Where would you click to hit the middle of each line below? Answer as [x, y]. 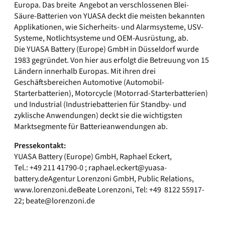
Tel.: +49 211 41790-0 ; [51, 168]
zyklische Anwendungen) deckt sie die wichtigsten [98, 116]
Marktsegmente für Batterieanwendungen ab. [91, 127]
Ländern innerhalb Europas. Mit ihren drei [85, 71]
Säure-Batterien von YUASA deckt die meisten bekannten [109, 16]
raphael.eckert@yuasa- [128, 168]
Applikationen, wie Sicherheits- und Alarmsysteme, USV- [109, 27]
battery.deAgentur [45, 179]
